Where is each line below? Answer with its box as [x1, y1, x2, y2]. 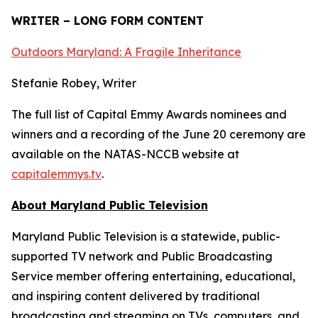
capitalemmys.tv [11, 167, 102, 181]
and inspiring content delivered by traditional [11, 289, 260, 303]
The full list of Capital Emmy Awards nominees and [11, 107, 287, 121]
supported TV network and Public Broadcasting [11, 249, 273, 263]
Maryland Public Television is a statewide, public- [11, 229, 280, 243]
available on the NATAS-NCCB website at [11, 147, 239, 161]
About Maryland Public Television [11, 198, 208, 212]
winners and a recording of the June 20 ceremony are [11, 127, 306, 141]
